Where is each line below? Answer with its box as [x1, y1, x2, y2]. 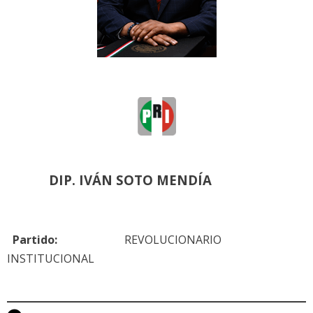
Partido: [7, 231, 57, 247]
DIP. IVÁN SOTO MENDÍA [49, 170, 212, 189]
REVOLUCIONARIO [57, 231, 221, 247]
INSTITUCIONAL [7, 250, 94, 266]
